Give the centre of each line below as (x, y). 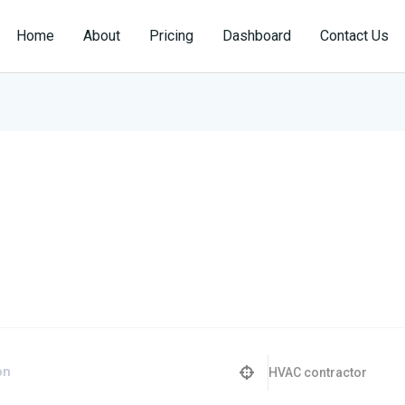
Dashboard (257, 36)
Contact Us (354, 36)
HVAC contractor (318, 373)
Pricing (171, 36)
